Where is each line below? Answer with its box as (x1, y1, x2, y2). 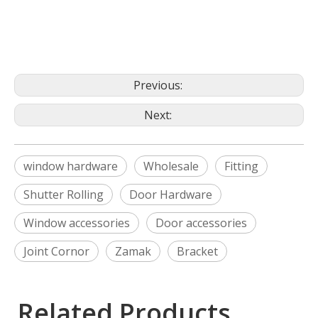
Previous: (133, 77, 185, 93)
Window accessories (23, 215, 130, 231)
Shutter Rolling (23, 187, 104, 202)
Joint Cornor (23, 243, 89, 259)
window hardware (23, 158, 118, 174)
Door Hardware (129, 187, 212, 202)
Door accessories (155, 215, 247, 231)
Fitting (224, 158, 258, 174)
